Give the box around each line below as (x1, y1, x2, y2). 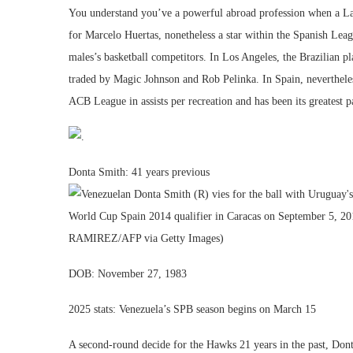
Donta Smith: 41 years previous (69, 166, 210, 178)
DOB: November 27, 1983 (69, 268, 187, 280)
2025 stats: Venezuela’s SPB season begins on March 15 (69, 303, 316, 315)
